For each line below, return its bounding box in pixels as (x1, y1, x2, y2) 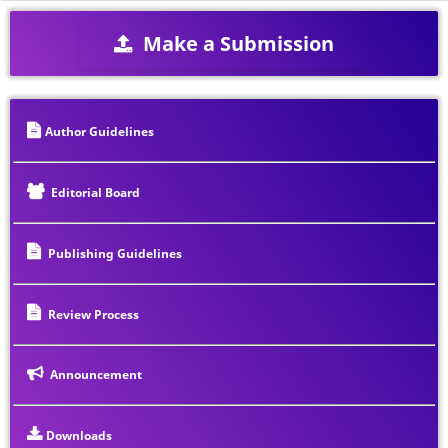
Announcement (47, 366, 143, 382)
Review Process (45, 306, 140, 322)
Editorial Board (48, 184, 141, 200)
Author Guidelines (45, 123, 155, 139)
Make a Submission (138, 29, 334, 57)
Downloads (46, 427, 113, 443)
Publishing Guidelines (45, 245, 183, 261)
